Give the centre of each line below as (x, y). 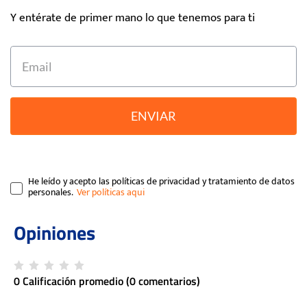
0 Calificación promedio (69, 281)
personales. (50, 193)
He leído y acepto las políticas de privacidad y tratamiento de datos (161, 182)
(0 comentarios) (163, 281)
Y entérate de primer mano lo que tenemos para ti (133, 18)
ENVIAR (153, 116)
